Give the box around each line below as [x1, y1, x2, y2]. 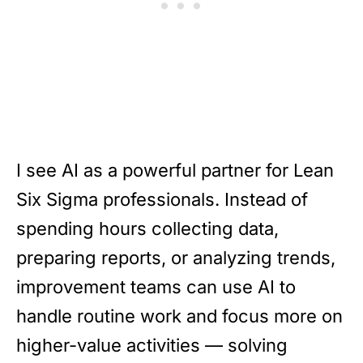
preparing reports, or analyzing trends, [16, 246, 335, 268]
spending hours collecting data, [16, 217, 279, 239]
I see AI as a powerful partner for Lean [16, 159, 334, 181]
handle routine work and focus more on [16, 305, 343, 327]
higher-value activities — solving [16, 334, 288, 356]
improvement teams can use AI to [16, 275, 296, 297]
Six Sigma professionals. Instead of [16, 188, 308, 210]
